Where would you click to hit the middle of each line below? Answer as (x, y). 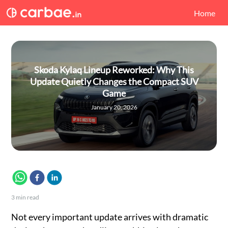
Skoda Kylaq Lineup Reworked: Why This (114, 70)
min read (27, 197)
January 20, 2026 (114, 107)
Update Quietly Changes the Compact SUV (114, 81)
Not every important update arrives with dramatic (110, 217)
